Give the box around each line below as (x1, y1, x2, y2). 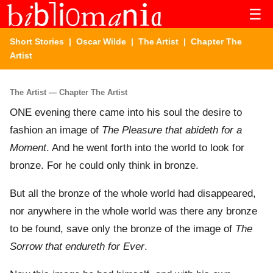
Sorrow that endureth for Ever (10, 241, 144, 253)
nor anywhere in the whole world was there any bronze (10, 205, 257, 218)
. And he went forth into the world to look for (46, 142, 244, 154)
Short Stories (10, 37, 64, 46)
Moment (10, 142, 46, 154)
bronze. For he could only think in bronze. (10, 160, 199, 172)
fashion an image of (10, 124, 102, 136)
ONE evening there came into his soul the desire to (10, 107, 242, 119)
